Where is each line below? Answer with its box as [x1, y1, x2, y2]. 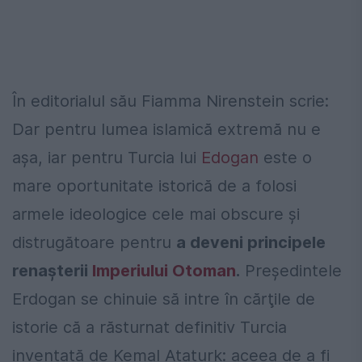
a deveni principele [176, 232, 326, 252]
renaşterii [12, 260, 92, 280]
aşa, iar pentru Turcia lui [12, 147, 201, 167]
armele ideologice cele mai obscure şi [12, 204, 300, 224]
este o [259, 147, 312, 167]
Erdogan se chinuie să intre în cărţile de [12, 288, 315, 309]
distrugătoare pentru [12, 232, 176, 252]
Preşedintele [240, 260, 342, 280]
